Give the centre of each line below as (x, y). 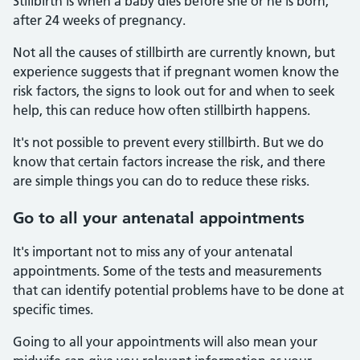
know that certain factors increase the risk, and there (169, 162)
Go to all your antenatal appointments (159, 218)
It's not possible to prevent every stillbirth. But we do (168, 142)
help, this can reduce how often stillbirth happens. (162, 110)
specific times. (53, 309)
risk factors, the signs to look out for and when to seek (174, 91)
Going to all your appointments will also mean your (165, 342)
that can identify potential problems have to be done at (178, 290)
